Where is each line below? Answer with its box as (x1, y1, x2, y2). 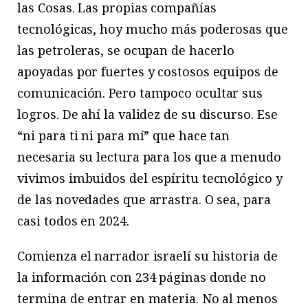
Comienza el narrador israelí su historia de (17, 247, 278, 265)
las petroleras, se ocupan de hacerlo (17, 42, 235, 59)
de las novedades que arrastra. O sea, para (17, 191, 271, 208)
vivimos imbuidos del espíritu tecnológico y (17, 170, 283, 187)
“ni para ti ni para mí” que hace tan (17, 127, 230, 144)
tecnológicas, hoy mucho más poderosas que (17, 21, 288, 38)
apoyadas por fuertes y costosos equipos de (17, 63, 278, 80)
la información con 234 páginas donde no (17, 269, 266, 286)
